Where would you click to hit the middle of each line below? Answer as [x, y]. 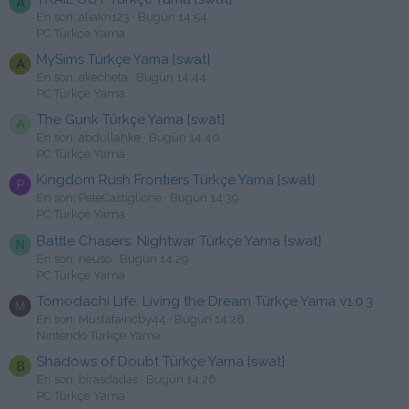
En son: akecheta [82, 77]
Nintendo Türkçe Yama [99, 336]
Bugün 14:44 [171, 77]
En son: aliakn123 [83, 16]
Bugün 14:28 [210, 320]
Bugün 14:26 [181, 380]
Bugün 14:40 [184, 138]
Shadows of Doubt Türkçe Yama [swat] [161, 362]
